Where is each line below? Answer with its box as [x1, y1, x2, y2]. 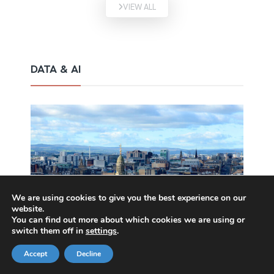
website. [12, 203, 44, 215]
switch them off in [12, 225, 86, 237]
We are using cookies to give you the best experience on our [12, 192, 246, 204]
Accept [24, 249, 47, 259]
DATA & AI [31, 61, 81, 76]
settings [86, 225, 117, 237]
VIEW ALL [123, 1, 156, 12]
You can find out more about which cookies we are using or [12, 214, 245, 226]
